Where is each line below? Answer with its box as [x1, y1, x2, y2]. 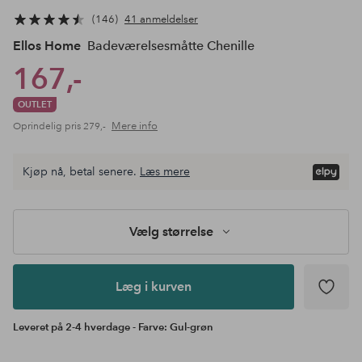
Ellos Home [13, 38, 81, 54]
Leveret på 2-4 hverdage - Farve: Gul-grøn [13, 321, 213, 335]
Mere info [112, 120, 158, 133]
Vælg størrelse [129, 224, 213, 240]
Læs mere [140, 164, 190, 179]
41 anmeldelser [124, 12, 198, 26]
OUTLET [18, 99, 52, 111]
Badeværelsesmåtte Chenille [84, 38, 255, 54]
